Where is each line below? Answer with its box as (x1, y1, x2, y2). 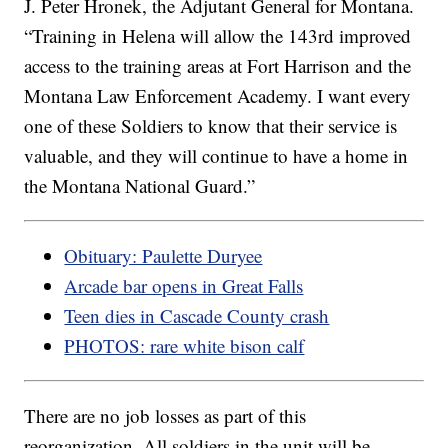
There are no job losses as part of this (24, 402, 307, 428)
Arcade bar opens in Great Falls (64, 272, 304, 298)
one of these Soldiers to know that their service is (24, 112, 398, 138)
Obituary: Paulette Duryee (64, 242, 263, 268)
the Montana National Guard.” (24, 172, 256, 198)
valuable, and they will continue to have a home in (24, 142, 409, 168)
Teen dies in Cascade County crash (64, 302, 330, 328)
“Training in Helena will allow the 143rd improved (24, 22, 412, 48)
